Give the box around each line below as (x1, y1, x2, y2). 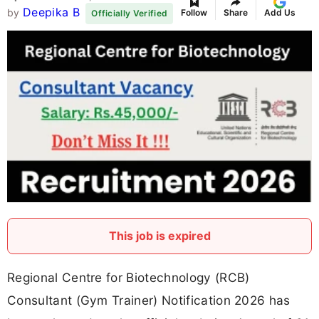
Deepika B (22, 5, 80, 20)
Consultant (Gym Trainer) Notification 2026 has (7, 293, 291, 308)
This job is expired (108, 229, 211, 244)
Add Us (264, 6, 296, 18)
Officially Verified (91, 8, 168, 19)
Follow (181, 6, 208, 18)
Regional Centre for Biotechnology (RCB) (7, 270, 250, 286)
